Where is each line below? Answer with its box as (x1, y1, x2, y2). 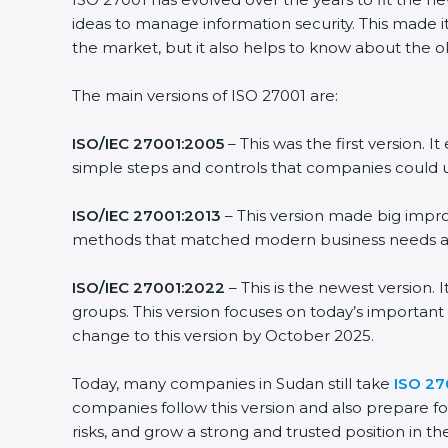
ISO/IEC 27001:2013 (72, 206, 221, 225)
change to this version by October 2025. (72, 326, 374, 345)
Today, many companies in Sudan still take (72, 374, 394, 393)
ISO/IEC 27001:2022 (72, 278, 225, 297)
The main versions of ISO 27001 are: (72, 86, 338, 105)
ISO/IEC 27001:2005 (72, 134, 224, 153)
